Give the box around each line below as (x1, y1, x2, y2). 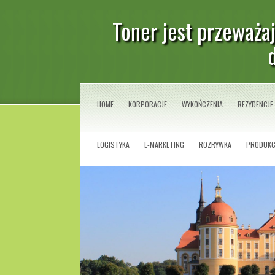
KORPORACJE (128, 99, 167, 109)
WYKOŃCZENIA (182, 99, 223, 109)
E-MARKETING (144, 139, 184, 150)
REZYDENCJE (238, 99, 273, 109)
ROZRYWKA (199, 139, 231, 150)
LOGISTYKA (97, 139, 130, 150)
